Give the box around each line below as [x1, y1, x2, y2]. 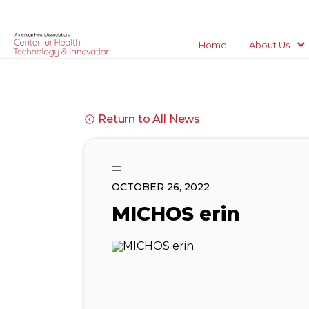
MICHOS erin [112, 202, 240, 226]
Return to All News [98, 112, 201, 126]
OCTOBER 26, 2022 [112, 181, 210, 193]
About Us [249, 39, 290, 50]
